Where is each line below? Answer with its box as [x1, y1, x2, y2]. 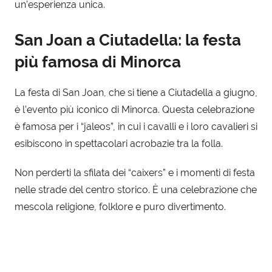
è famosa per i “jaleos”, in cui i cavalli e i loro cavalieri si [15, 121, 257, 133]
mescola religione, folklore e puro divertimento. [15, 201, 226, 213]
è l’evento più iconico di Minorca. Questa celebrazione [15, 104, 254, 116]
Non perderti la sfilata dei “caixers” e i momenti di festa [15, 167, 255, 179]
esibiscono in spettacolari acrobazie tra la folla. [15, 138, 223, 150]
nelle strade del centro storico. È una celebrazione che [15, 184, 257, 196]
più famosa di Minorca [15, 52, 181, 71]
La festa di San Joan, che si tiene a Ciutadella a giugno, [15, 87, 257, 99]
